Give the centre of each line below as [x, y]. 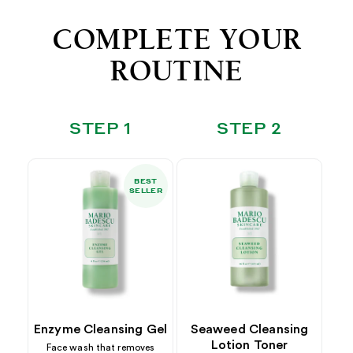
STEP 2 [249, 127]
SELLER [146, 190]
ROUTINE [176, 70]
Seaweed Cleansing [249, 329]
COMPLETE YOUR [176, 39]
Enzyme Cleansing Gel [100, 329]
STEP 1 [100, 127]
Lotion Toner [249, 345]
